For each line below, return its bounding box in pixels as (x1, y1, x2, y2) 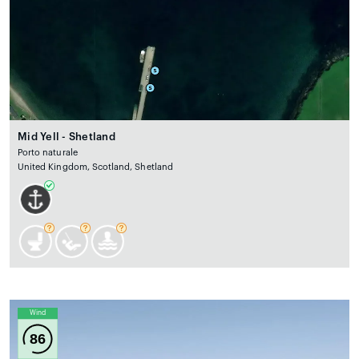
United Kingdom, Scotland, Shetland (18, 163, 173, 172)
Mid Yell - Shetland (18, 131, 115, 143)
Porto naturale (18, 148, 78, 158)
